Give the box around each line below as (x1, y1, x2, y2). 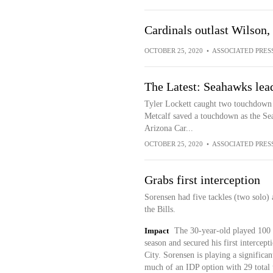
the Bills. (144, 205, 175, 214)
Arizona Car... (144, 124, 193, 133)
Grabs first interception (144, 173, 260, 186)
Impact (144, 226, 169, 235)
